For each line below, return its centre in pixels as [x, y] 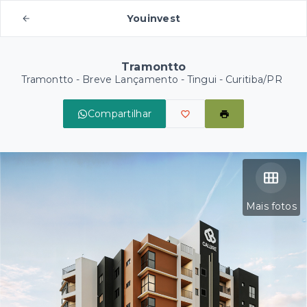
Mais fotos [271, 206]
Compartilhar [120, 114]
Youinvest [153, 19]
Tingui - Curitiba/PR [235, 79]
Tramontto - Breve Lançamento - [104, 79]
